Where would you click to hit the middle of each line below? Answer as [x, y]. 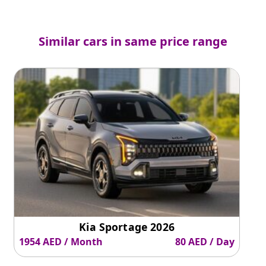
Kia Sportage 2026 [127, 227]
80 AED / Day [205, 241]
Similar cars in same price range [133, 42]
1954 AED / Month [61, 241]
